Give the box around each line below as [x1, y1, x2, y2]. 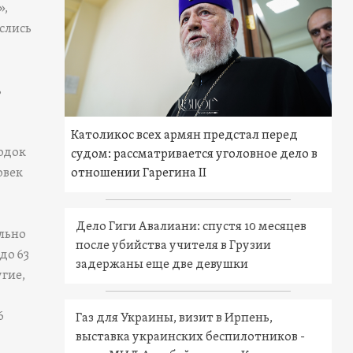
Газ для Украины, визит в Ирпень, [76, 310, 273, 327]
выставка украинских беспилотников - [76, 329, 306, 346]
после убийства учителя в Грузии [76, 238, 272, 255]
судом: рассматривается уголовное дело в [71, 147, 318, 163]
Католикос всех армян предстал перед [71, 128, 299, 144]
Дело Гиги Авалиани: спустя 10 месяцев [76, 219, 307, 236]
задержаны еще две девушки [76, 257, 249, 273]
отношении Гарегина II [71, 165, 207, 182]
